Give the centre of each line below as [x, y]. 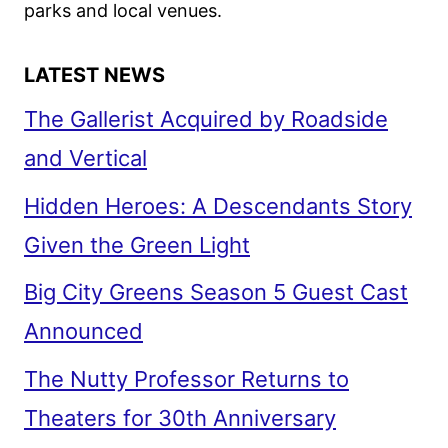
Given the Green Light [137, 244]
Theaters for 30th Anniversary [180, 418]
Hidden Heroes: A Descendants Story [218, 205]
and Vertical [85, 157]
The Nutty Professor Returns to [186, 379]
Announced [83, 331]
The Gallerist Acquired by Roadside [206, 118]
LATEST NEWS [94, 74]
